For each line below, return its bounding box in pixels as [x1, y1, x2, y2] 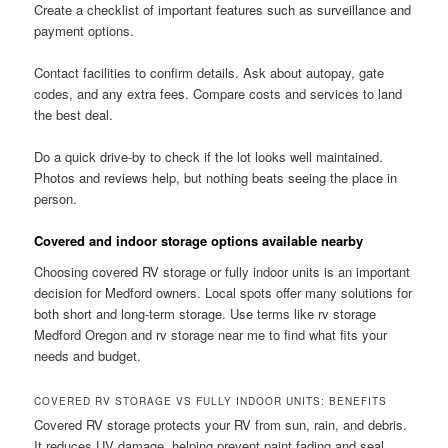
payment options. [34, 20, 135, 40]
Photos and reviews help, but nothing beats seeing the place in [34, 167, 398, 187]
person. [34, 188, 78, 208]
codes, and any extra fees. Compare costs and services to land [34, 83, 403, 103]
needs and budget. [34, 346, 142, 366]
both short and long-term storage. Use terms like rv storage [34, 304, 377, 324]
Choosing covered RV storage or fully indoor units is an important [34, 262, 411, 282]
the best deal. [34, 104, 114, 124]
